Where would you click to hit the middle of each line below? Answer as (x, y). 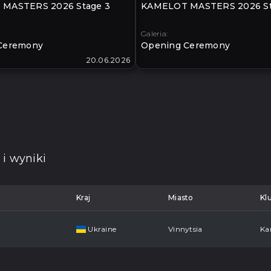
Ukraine (101, 229)
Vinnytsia (185, 229)
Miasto (181, 198)
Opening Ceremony (185, 46)
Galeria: (154, 34)
